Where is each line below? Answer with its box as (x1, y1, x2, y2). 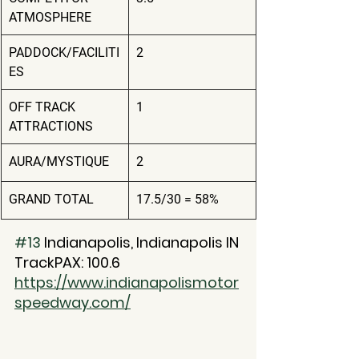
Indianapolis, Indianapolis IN (41, 232, 239, 252)
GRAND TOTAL (9, 191, 94, 207)
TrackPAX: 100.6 (14, 252, 120, 272)
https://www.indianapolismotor (14, 272, 239, 292)
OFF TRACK (9, 99, 79, 115)
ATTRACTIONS (9, 118, 93, 134)
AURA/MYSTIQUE (9, 153, 109, 169)
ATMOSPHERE (9, 9, 91, 25)
